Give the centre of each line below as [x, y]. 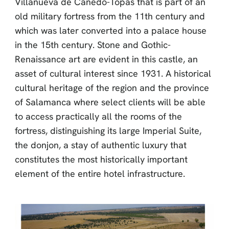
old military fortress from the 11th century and [110, 16]
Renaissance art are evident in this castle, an [106, 59]
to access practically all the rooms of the [98, 116]
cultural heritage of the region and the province [112, 87]
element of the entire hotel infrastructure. [100, 173]
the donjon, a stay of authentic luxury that [100, 145]
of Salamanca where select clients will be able [110, 102]
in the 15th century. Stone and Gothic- [93, 44]
